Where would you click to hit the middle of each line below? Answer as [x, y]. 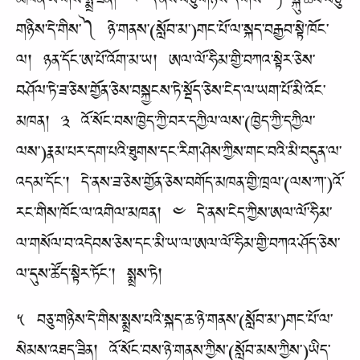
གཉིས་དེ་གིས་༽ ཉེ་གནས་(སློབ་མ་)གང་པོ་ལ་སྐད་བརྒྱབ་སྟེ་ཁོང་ [172, 34]
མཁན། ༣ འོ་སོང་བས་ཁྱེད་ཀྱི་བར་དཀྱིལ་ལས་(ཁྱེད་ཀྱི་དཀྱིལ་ [166, 125]
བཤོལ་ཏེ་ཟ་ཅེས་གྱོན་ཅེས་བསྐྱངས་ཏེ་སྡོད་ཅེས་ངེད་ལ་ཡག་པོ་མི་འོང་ [171, 95]
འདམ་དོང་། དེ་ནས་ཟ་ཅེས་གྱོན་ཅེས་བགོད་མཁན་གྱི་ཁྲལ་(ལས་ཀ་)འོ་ [180, 186]
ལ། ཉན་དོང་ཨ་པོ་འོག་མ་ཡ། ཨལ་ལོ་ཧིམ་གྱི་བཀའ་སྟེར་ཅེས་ [166, 64]
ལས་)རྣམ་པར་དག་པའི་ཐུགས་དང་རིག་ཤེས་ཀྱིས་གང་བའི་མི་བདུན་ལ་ [179, 156]
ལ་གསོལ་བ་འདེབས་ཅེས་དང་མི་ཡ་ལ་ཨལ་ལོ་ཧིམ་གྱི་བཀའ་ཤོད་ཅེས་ [178, 247]
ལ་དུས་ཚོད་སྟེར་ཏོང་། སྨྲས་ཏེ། [95, 278]
